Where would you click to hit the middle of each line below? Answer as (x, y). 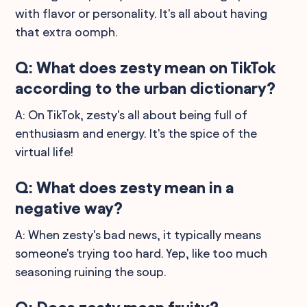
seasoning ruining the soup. (91, 271)
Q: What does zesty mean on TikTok (146, 67)
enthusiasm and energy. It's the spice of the (136, 133)
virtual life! (45, 151)
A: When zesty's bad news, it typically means (138, 234)
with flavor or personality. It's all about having (142, 13)
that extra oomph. (67, 32)
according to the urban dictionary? (146, 88)
